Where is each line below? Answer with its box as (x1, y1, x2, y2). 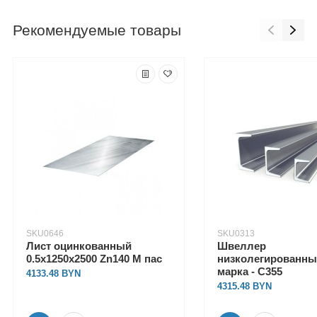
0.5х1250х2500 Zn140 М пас (25, 252, 162, 265)
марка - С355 (217, 265, 282, 277)
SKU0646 (25, 229, 64, 238)
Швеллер (217, 239, 266, 252)
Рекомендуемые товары (13, 22, 181, 39)
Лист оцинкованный (25, 239, 132, 252)
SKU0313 (217, 229, 255, 238)
